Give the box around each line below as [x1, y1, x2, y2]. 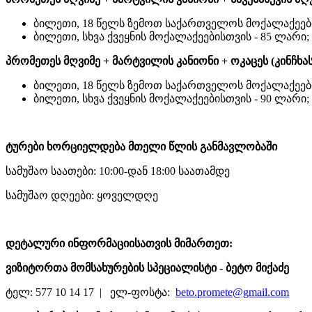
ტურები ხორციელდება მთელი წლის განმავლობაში [6, 140, 277, 153]
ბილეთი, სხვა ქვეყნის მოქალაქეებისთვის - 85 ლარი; [33, 30, 309, 42]
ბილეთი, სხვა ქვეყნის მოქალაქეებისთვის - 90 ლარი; [33, 92, 309, 104]
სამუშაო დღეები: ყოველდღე [6, 189, 158, 201]
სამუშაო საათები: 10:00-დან [6, 164, 150, 177]
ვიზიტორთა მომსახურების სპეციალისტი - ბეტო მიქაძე [6, 261, 289, 274]
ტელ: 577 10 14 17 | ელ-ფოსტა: [6, 286, 175, 298]
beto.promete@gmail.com [175, 286, 289, 298]
